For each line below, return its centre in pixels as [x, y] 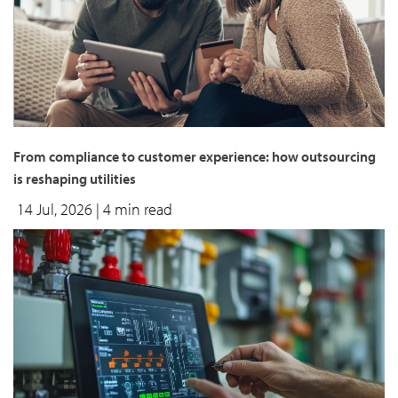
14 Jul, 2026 [56, 210]
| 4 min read [134, 210]
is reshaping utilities [75, 179]
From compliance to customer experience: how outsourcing [195, 157]
